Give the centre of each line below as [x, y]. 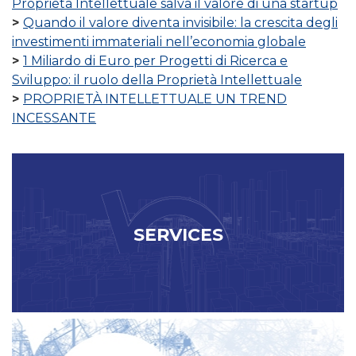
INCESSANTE [54, 118]
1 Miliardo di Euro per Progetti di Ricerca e [155, 61]
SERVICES [178, 235]
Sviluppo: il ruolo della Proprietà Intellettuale [157, 80]
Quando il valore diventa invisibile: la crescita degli [180, 23]
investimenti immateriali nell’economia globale [159, 42]
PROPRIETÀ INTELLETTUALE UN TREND [155, 99]
